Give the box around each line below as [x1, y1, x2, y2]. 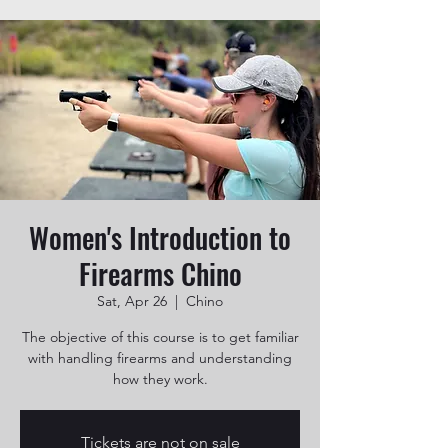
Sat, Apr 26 [97, 292, 167, 310]
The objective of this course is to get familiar [21, 328, 299, 346]
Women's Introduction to [29, 217, 291, 258]
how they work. [112, 370, 208, 388]
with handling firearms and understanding [28, 349, 292, 367]
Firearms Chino [78, 253, 242, 294]
